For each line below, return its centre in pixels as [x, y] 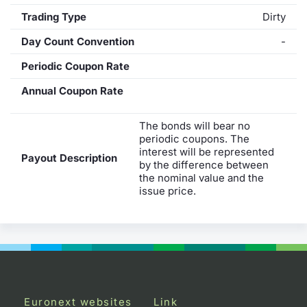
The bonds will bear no [195, 125]
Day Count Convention [78, 41]
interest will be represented [207, 151]
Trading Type [54, 16]
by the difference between [204, 164]
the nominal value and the [201, 177]
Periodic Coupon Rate [75, 66]
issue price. [168, 191]
